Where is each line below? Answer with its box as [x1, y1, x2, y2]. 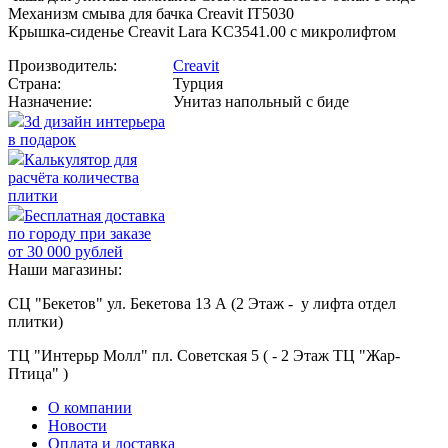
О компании [48, 399, 132, 417]
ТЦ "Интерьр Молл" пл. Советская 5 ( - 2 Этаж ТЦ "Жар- [8, 347, 400, 365]
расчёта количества [8, 169, 139, 187]
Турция [173, 75, 223, 93]
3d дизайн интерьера [24, 113, 165, 131]
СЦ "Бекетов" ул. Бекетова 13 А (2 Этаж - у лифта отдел [8, 295, 396, 313]
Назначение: [8, 93, 92, 111]
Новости [48, 417, 107, 435]
